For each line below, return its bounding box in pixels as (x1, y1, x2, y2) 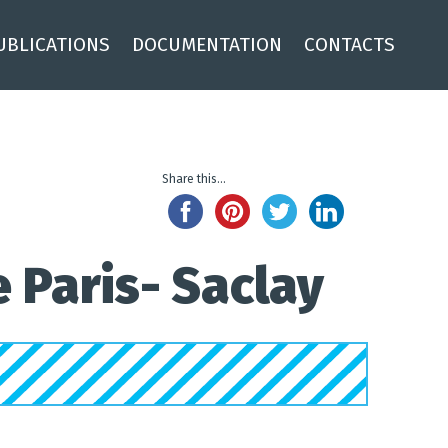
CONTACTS (304, 33, 395, 56)
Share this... (162, 172, 226, 186)
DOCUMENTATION (132, 33, 282, 56)
